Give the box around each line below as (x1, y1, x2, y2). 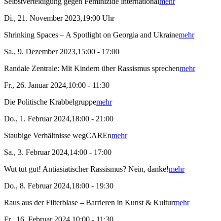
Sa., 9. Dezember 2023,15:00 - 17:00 (4, 47, 119, 56)
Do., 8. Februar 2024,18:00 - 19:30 (4, 182, 113, 190)
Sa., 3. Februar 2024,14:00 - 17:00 (4, 148, 111, 157)
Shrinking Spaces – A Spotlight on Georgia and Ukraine (4, 31, 179, 39)
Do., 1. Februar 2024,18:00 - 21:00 (4, 114, 113, 123)
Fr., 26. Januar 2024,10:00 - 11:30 (4, 81, 110, 90)
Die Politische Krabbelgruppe (4, 98, 96, 107)
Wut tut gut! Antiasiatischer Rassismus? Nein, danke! (4, 165, 169, 174)
